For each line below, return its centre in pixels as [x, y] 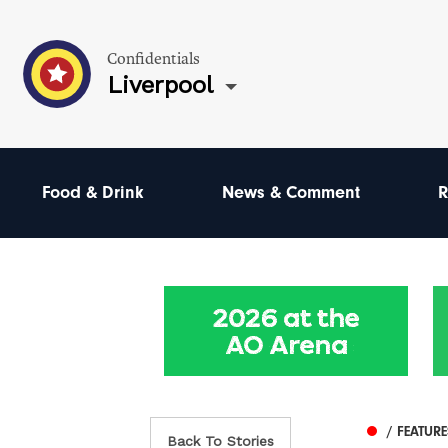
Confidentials [153, 58]
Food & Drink [93, 192]
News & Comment [291, 192]
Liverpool [160, 84]
